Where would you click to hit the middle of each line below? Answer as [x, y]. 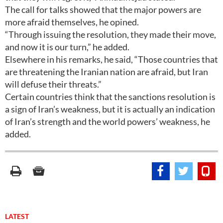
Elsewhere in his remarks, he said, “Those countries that [111, 59]
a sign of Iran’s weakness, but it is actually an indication [110, 109]
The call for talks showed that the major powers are [103, 9]
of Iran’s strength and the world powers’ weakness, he [108, 121]
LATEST [17, 216]
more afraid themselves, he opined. [72, 22]
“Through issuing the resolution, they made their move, [111, 34]
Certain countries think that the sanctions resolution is [110, 97]
